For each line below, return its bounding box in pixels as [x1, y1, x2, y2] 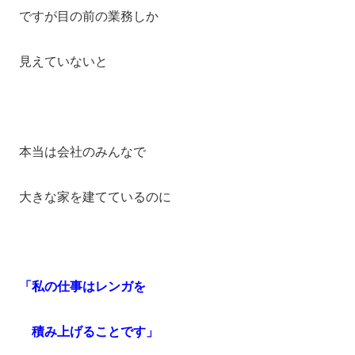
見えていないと [19, 55, 108, 69]
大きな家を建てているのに [19, 189, 171, 204]
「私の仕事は [19, 280, 95, 294]
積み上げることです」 [19, 325, 158, 339]
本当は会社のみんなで [19, 144, 146, 158]
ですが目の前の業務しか [19, 10, 158, 24]
